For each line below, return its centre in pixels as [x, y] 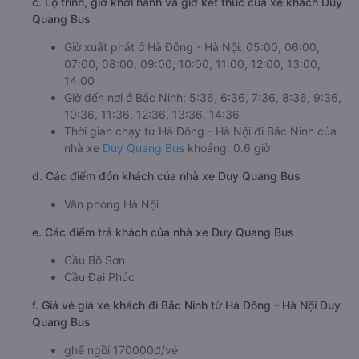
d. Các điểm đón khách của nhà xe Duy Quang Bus [166, 234]
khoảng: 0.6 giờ [227, 206]
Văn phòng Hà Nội [111, 262]
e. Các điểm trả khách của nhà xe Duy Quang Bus [163, 290]
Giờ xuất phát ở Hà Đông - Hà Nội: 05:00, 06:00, [192, 105]
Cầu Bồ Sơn [95, 318]
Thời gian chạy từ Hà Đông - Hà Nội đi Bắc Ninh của [200, 189]
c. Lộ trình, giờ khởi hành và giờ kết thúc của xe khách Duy [187, 60]
